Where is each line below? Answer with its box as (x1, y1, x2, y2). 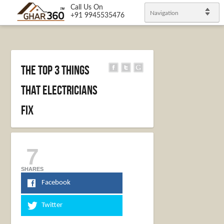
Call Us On (70, 4, 103, 11)
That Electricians (21, 83, 98, 97)
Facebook (41, 179, 70, 186)
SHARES (21, 166, 44, 172)
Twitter (41, 201, 62, 209)
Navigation (150, 10, 178, 16)
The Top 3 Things (21, 63, 90, 77)
